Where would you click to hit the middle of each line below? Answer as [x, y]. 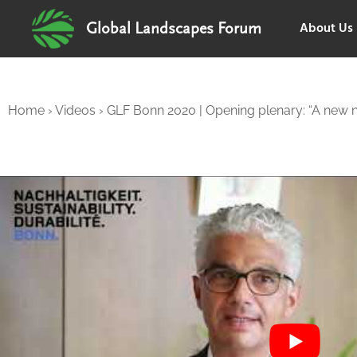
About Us [326, 29]
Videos [75, 110]
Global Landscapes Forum [173, 29]
